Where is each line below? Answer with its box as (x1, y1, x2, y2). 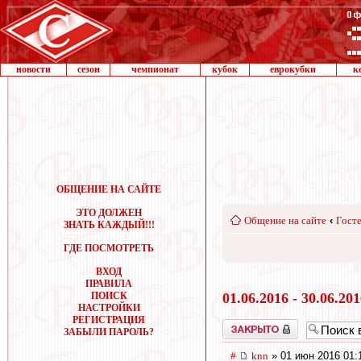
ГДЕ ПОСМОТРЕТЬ (64, 243, 154, 254)
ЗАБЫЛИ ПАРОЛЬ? (64, 326, 154, 338)
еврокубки (270, 64, 316, 75)
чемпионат (131, 64, 179, 75)
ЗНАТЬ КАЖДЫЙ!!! (63, 219, 155, 230)
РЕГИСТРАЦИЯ (73, 314, 145, 326)
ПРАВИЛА (85, 278, 132, 289)
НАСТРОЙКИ (77, 302, 140, 313)
